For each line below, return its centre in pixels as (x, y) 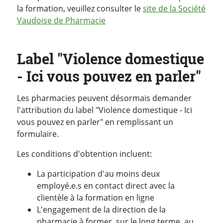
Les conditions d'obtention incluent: (84, 154)
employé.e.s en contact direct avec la (106, 186)
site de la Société (174, 8)
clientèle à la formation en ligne (96, 198)
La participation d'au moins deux (98, 174)
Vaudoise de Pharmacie (61, 20)
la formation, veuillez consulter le (80, 8)
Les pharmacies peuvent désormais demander (104, 98)
